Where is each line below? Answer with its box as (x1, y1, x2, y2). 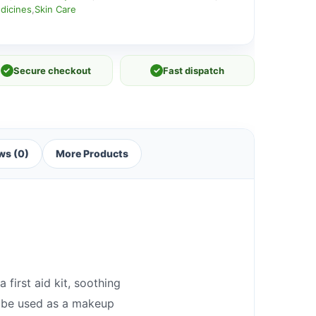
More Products (56, 147, 128, 159)
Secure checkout (13, 64, 91, 76)
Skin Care (34, 3, 76, 15)
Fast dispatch (163, 64, 225, 76)
